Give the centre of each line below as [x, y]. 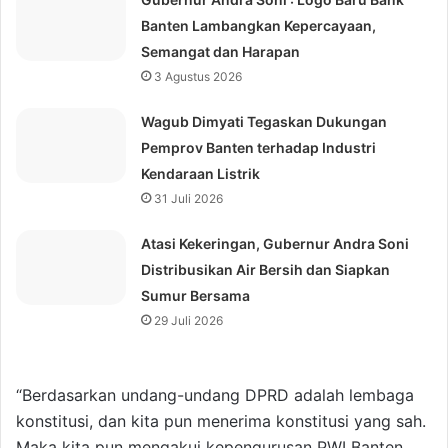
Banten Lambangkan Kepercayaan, [259, 26]
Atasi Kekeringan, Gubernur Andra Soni [275, 244]
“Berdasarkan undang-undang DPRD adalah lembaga [215, 395]
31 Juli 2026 [189, 199]
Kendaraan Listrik [201, 174]
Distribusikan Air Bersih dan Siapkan [266, 270]
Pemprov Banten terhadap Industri [259, 148]
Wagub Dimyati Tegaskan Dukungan [264, 122]
